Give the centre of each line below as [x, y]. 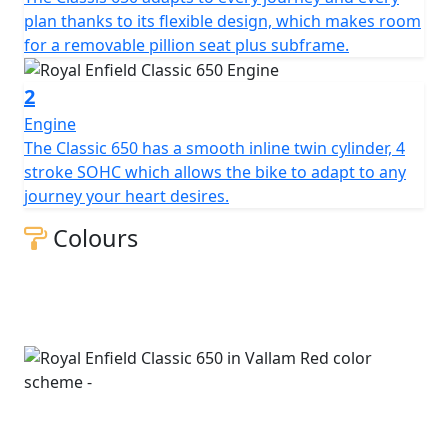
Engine [50, 124]
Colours [92, 238]
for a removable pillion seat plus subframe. [186, 44]
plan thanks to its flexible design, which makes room [222, 20]
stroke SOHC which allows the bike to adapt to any [215, 172]
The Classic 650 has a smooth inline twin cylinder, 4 [214, 148]
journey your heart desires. [126, 196]
